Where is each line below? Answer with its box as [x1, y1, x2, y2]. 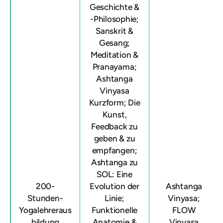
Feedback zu [91, 121, 138, 131]
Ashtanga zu [91, 157, 138, 167]
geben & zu [94, 133, 135, 143]
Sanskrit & [96, 26, 133, 36]
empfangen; [92, 145, 137, 155]
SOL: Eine [97, 169, 132, 179]
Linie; [105, 193, 124, 203]
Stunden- [27, 193, 63, 203]
